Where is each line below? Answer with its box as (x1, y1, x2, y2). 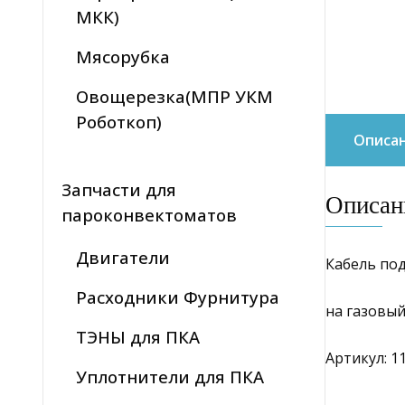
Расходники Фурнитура (76, 286, 279, 309)
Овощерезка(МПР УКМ (76, 85, 273, 108)
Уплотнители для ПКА (76, 365, 264, 389)
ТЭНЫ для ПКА (76, 325, 200, 349)
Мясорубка (76, 45, 170, 69)
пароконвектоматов (61, 203, 237, 227)
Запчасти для (61, 178, 176, 202)
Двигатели (76, 246, 170, 269)
